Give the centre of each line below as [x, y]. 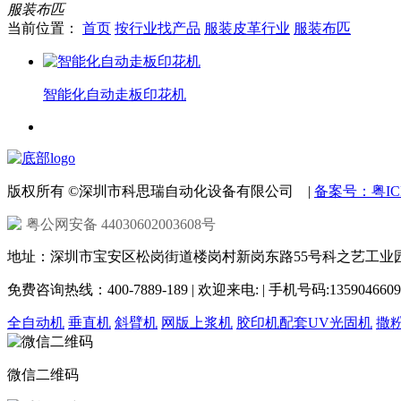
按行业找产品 [158, 29]
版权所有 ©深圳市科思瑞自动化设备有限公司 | [161, 192]
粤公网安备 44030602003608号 [121, 225]
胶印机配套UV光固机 [304, 323]
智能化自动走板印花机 [115, 95]
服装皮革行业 [247, 29]
